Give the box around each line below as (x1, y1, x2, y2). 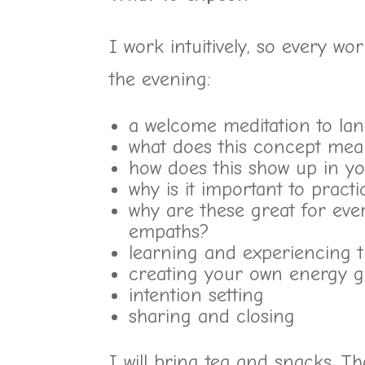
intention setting (129, 284, 265, 306)
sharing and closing (129, 305, 296, 328)
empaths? (129, 220, 210, 243)
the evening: (109, 68, 211, 90)
